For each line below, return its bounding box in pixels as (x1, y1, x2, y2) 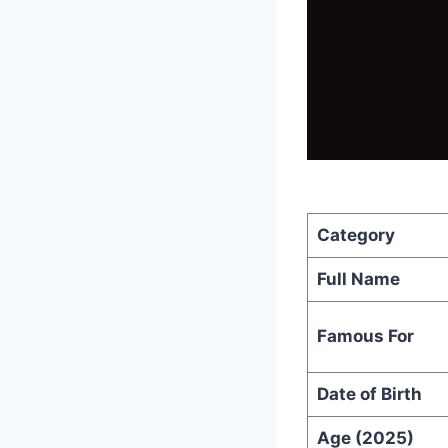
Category (316, 224, 395, 245)
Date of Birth (316, 383, 422, 404)
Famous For (316, 325, 414, 346)
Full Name (316, 268, 400, 289)
